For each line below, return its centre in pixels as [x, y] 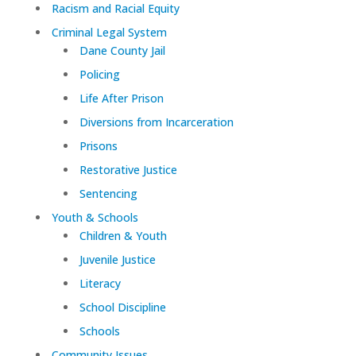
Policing [99, 74]
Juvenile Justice [117, 259]
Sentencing [108, 193]
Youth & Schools [95, 217]
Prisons [98, 145]
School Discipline [122, 307]
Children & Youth [123, 235]
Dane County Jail [122, 50]
